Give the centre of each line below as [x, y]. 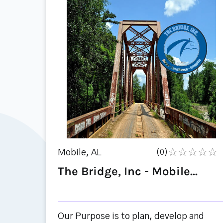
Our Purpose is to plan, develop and [131, 217]
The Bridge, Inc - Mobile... [128, 171]
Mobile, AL [80, 153]
